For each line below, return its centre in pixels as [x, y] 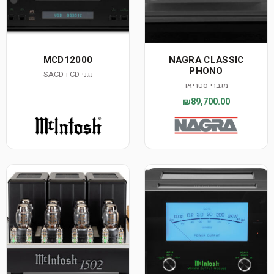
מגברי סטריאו [206, 85]
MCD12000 [68, 60]
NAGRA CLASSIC [206, 60]
